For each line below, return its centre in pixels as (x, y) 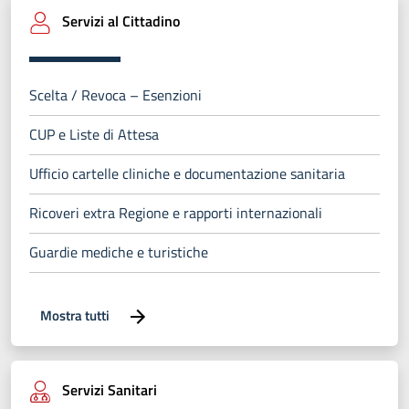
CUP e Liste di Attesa (94, 135)
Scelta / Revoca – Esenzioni (115, 95)
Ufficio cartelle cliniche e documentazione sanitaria (187, 174)
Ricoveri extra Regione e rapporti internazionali (176, 213)
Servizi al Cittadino (119, 21)
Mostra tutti (76, 315)
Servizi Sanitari (108, 390)
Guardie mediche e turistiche (119, 252)
